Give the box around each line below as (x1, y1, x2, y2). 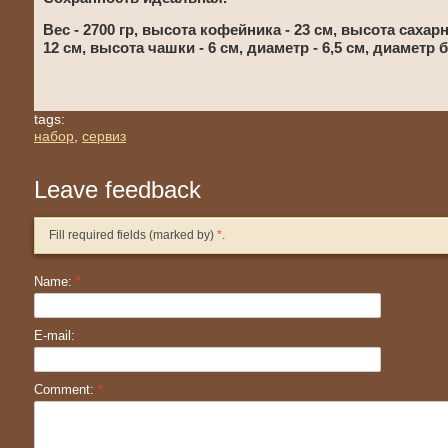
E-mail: (34, 328, 75, 343)
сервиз (82, 128, 126, 144)
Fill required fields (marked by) (49, 228, 217, 242)
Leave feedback (34, 176, 201, 203)
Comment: (34, 382, 98, 397)
